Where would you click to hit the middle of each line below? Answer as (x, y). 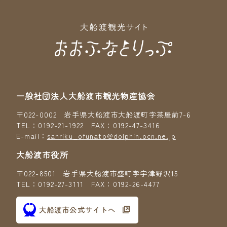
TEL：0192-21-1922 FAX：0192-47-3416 (88, 125)
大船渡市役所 (42, 154)
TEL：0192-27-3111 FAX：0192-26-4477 (88, 184)
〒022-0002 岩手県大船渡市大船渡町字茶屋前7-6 (104, 114)
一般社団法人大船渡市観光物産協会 (86, 96)
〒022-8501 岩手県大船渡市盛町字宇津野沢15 (97, 173)
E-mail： (32, 136)
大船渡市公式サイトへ (78, 210)
